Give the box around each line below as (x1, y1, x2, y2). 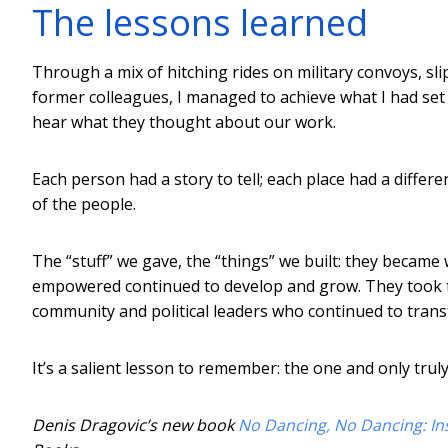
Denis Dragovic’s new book (32, 413, 238, 436)
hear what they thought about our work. (32, 110, 336, 133)
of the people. (32, 192, 136, 215)
